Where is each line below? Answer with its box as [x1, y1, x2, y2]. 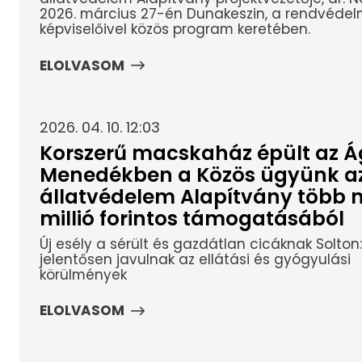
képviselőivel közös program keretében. [39, 19, 310, 40]
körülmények [39, 264, 127, 284]
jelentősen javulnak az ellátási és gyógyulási [39, 249, 351, 269]
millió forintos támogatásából [39, 205, 344, 233]
